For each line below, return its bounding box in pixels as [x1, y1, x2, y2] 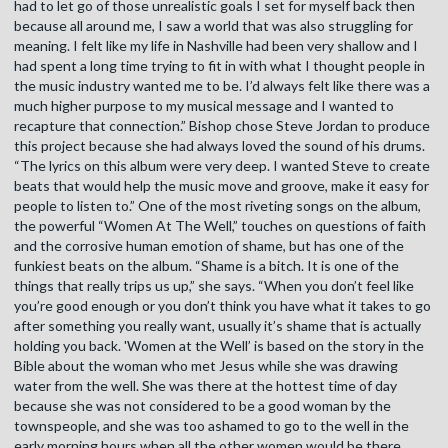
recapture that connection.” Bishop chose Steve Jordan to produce [14, 117, 430, 135]
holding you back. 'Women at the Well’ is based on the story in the [14, 337, 424, 355]
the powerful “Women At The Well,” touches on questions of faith [14, 217, 426, 235]
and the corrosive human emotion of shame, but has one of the [14, 237, 404, 255]
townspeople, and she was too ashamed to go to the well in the [14, 417, 409, 435]
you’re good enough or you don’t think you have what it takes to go [14, 297, 431, 315]
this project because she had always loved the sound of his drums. [14, 137, 425, 155]
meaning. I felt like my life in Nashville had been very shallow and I [14, 37, 418, 55]
